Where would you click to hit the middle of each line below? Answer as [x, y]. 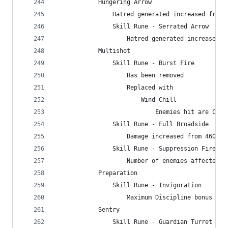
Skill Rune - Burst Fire [125, 63]
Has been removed [120, 75]
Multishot [93, 51]
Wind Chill [116, 100]
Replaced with [114, 88]
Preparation [96, 173]
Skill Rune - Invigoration [129, 185]
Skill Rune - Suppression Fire [136, 149]
